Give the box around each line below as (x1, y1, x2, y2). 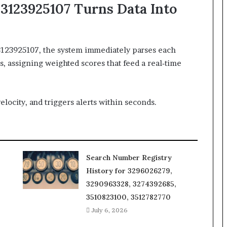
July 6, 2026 (91, 206, 128, 214)
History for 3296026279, (86, 166, 172, 175)
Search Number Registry (86, 153, 172, 162)
